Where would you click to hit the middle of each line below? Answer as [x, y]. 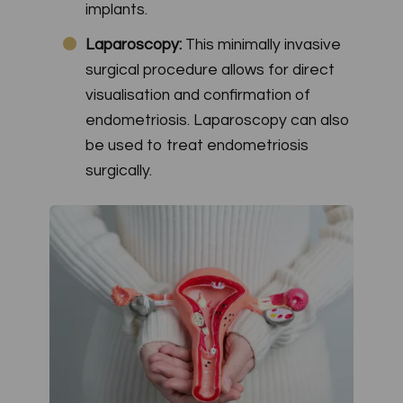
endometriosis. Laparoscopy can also [218, 121]
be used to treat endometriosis [197, 146]
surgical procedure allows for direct [210, 71]
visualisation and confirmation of [198, 96]
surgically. [119, 171]
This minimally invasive [263, 45]
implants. [116, 10]
